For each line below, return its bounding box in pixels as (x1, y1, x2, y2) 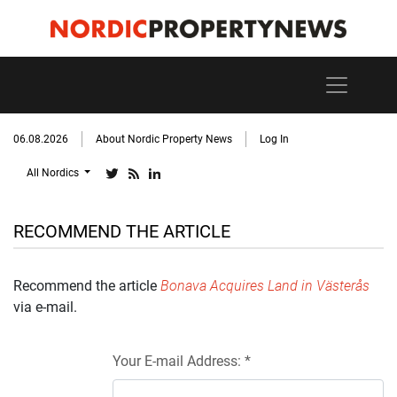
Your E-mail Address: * (113, 353, 251, 370)
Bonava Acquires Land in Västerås (160, 277, 370, 294)
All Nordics (27, 167, 82, 179)
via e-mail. (13, 299, 77, 315)
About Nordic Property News (96, 133, 232, 145)
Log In (260, 133, 289, 145)
